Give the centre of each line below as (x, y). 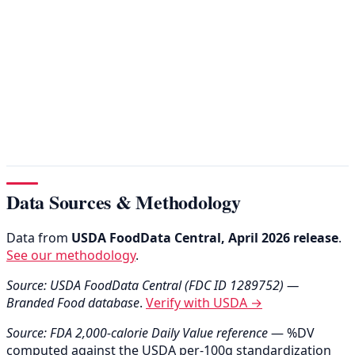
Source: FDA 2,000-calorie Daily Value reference (137, 333)
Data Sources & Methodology (124, 202)
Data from (39, 238)
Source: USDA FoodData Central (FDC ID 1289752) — (153, 286)
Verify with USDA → (204, 303)
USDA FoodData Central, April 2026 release (205, 238)
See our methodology (71, 256)
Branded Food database (73, 303)
